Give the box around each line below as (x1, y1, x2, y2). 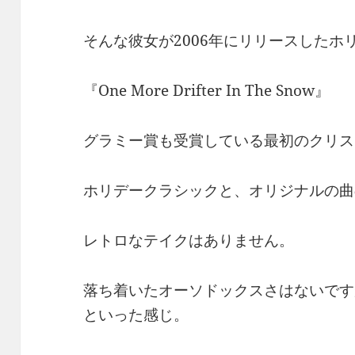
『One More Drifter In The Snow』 (83, 79, 330, 101)
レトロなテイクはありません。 (83, 229, 295, 250)
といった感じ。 (83, 303, 189, 325)
